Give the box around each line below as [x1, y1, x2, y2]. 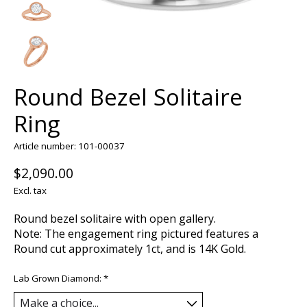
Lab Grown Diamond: [14, 271, 103, 284]
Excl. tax [14, 184, 47, 197]
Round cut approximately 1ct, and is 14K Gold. [14, 241, 246, 256]
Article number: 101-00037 [14, 139, 125, 152]
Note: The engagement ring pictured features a [14, 225, 258, 241]
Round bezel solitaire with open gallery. [14, 210, 216, 226]
